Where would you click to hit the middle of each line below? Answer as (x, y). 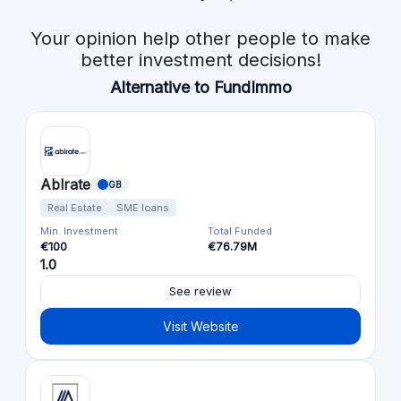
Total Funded (240, 230)
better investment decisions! (200, 60)
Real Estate (75, 207)
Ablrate (65, 184)
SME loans (143, 207)
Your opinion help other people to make (200, 38)
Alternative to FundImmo (200, 87)
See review (200, 290)
